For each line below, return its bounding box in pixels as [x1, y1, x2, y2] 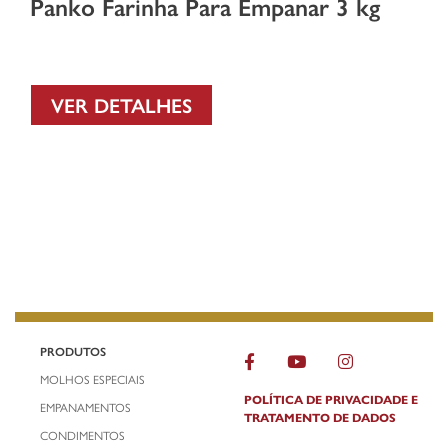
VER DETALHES [51, 89, 192, 119]
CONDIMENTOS [40, 425, 125, 444]
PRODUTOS [40, 341, 106, 360]
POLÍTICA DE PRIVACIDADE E [244, 389, 418, 408]
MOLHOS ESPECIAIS [40, 369, 145, 388]
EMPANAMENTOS [40, 397, 131, 416]
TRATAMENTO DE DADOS [244, 407, 396, 426]
